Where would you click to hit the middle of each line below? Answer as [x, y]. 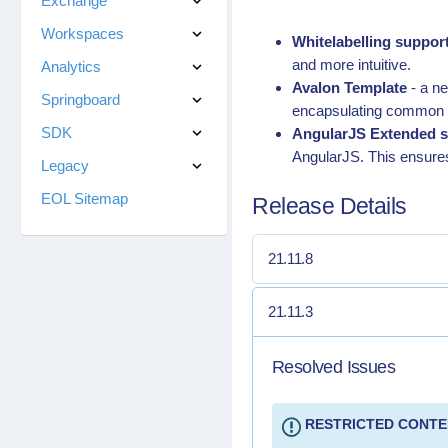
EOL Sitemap [84, 198]
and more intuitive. [352, 64]
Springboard [80, 99]
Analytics [70, 66]
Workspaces [82, 33]
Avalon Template [350, 87]
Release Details [329, 206]
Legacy [64, 165]
